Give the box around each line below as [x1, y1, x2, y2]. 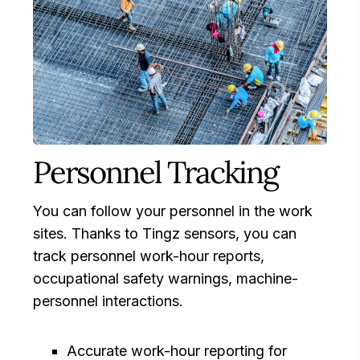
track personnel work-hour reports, [33, 247, 264, 265]
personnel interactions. [33, 292, 183, 310]
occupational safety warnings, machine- [33, 270, 298, 288]
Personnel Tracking [33, 153, 278, 192]
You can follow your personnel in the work [33, 202, 313, 220]
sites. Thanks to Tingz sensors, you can [33, 225, 297, 243]
